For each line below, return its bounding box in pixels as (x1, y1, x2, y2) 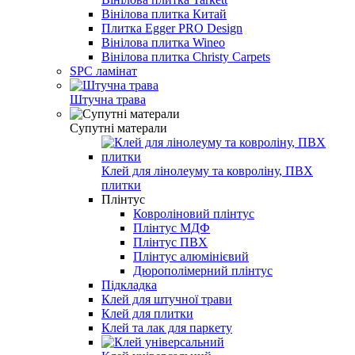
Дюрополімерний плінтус (133, 263, 273, 277)
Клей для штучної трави (101, 292, 232, 306)
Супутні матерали (70, 120, 167, 135)
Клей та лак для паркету (101, 320, 232, 334)
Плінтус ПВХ (133, 235, 208, 249)
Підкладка (101, 277, 157, 292)
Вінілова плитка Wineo (101, 35, 225, 49)
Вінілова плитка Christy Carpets (101, 49, 270, 63)
